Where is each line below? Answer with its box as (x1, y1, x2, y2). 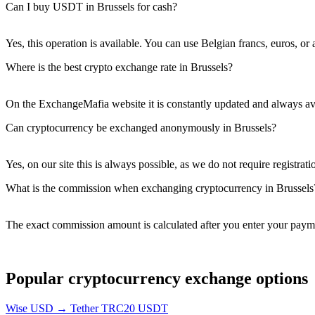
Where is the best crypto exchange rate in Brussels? (6, 60, 233, 73)
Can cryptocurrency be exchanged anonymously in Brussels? (6, 121, 276, 134)
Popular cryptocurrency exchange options (6, 269, 308, 288)
